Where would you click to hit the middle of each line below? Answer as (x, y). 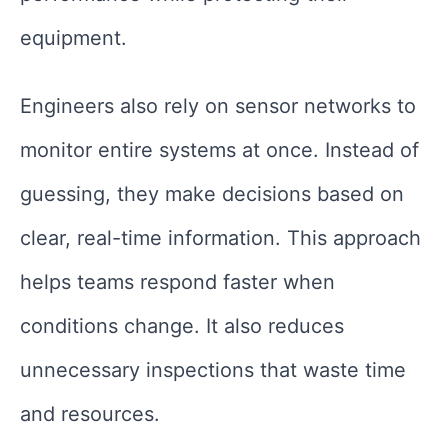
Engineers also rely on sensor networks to (218, 106)
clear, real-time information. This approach (220, 238)
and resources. (90, 414)
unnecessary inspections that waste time (213, 370)
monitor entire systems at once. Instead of (219, 150)
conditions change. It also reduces (182, 326)
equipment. (73, 38)
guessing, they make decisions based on (212, 194)
